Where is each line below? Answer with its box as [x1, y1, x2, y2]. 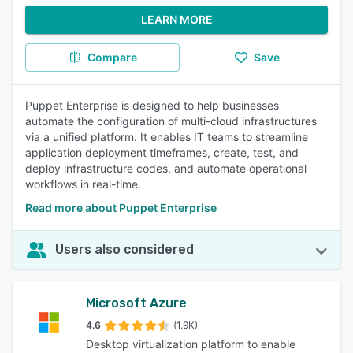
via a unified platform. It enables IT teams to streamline [25, 130, 308, 143]
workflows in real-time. [25, 177, 141, 191]
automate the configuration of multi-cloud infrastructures [25, 114, 317, 128]
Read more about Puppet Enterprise [25, 201, 217, 214]
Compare [87, 50, 137, 64]
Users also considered [55, 242, 194, 257]
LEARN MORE [140, 13, 213, 26]
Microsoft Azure [85, 295, 187, 310]
